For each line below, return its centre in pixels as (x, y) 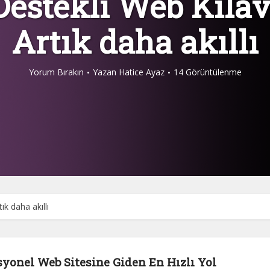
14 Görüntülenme (207, 72)
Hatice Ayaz (141, 72)
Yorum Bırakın (56, 72)
